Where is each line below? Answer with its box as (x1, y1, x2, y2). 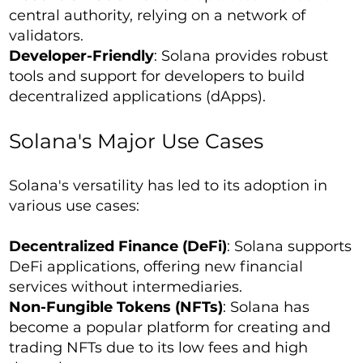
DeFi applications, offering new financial (9, 258, 304, 275)
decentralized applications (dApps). (9, 88, 267, 105)
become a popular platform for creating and (9, 318, 331, 336)
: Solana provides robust (154, 47, 329, 65)
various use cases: (9, 197, 140, 215)
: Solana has (223, 298, 310, 316)
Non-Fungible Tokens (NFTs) (9, 298, 224, 316)
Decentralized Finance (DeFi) (9, 237, 228, 255)
